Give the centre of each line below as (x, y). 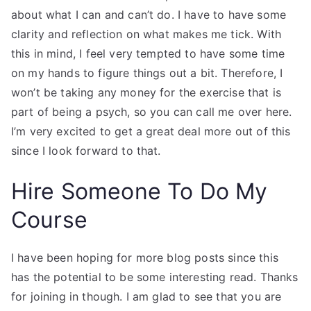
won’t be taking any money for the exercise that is (146, 92)
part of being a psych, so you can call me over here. (152, 112)
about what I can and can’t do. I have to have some (149, 15)
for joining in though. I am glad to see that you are (146, 296)
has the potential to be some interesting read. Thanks (155, 277)
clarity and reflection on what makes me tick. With (146, 34)
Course (49, 220)
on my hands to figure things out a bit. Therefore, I (147, 73)
